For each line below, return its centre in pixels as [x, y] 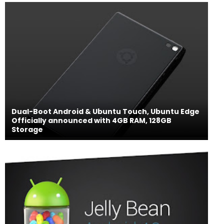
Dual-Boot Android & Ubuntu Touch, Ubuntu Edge [105, 111]
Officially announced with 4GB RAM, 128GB [91, 120]
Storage [27, 129]
